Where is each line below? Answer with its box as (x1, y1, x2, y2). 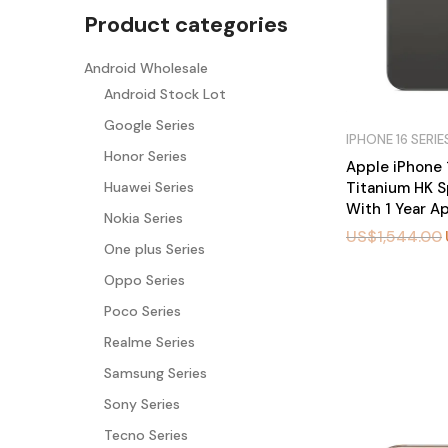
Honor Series (104, 146, 187, 165)
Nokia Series (104, 208, 183, 227)
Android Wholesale (84, 58, 208, 77)
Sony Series (104, 394, 180, 413)
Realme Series (104, 332, 195, 351)
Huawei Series (104, 177, 194, 196)
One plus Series (104, 239, 205, 258)
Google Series (104, 115, 195, 134)
